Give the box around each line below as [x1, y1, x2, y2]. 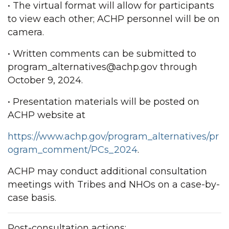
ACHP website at [8, 109, 88, 121]
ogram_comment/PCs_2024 [8, 144, 138, 155]
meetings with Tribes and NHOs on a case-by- [8, 179, 220, 190]
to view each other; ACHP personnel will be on [8, 13, 220, 25]
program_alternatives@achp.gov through [8, 61, 197, 73]
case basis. [8, 192, 59, 203]
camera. [8, 27, 47, 38]
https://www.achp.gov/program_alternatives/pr [8, 131, 219, 142]
